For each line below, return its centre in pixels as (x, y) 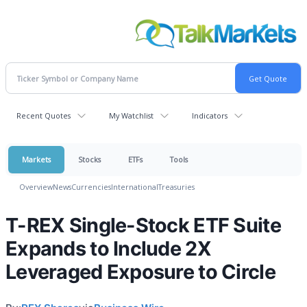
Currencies (91, 187)
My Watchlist (131, 116)
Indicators (210, 116)
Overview (36, 187)
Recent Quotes (44, 116)
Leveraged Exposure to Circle (140, 272)
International (135, 187)
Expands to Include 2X (108, 249)
